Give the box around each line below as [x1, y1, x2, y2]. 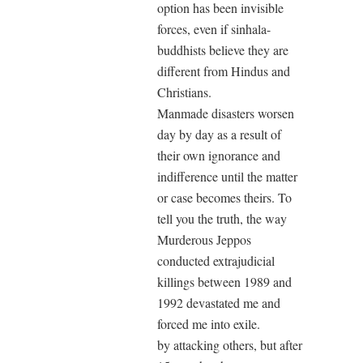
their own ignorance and [157, 147, 280, 164]
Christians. [157, 83, 211, 101]
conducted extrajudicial [157, 252, 275, 270]
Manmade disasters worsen [157, 105, 294, 122]
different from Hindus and [157, 62, 290, 80]
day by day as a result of [157, 126, 281, 143]
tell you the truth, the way [157, 210, 287, 228]
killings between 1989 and [157, 273, 292, 291]
